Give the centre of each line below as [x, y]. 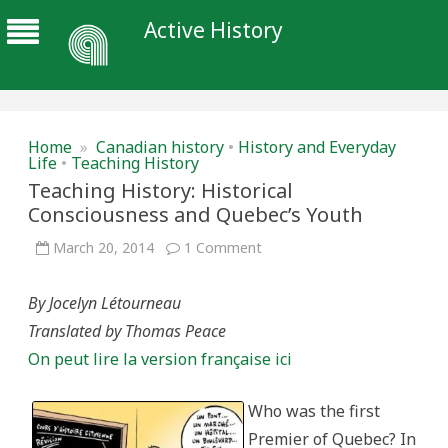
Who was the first [314, 411]
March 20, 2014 [103, 247]
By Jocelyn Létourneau [104, 303]
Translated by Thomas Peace [127, 331]
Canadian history [160, 147]
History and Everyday [317, 147]
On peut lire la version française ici [160, 359]
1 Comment [223, 247]
